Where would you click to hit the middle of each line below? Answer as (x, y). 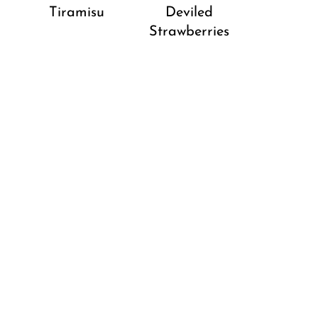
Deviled (189, 13)
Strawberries (189, 32)
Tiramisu (76, 13)
